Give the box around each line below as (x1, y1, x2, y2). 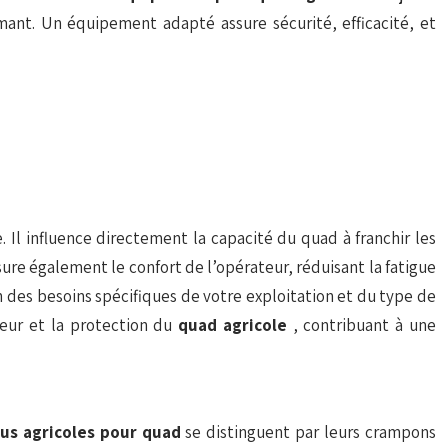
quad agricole (178, 314, 293, 336)
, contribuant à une (292, 314, 437, 336)
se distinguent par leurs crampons (185, 421, 437, 443)
